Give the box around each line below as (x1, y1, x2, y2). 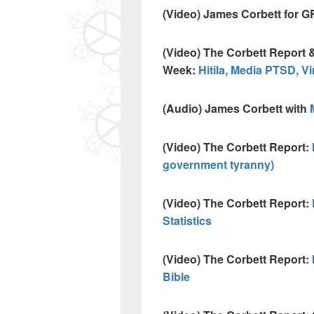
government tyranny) (163, 156, 274, 172)
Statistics (163, 212, 212, 228)
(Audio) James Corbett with (163, 100, 310, 116)
